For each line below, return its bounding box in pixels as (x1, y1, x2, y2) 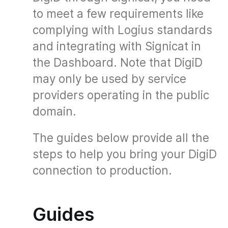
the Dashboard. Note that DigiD (33, 55, 203, 70)
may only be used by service (33, 72, 186, 86)
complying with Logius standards (33, 23, 212, 37)
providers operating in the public (33, 88, 209, 102)
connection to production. (33, 163, 172, 178)
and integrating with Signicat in (33, 39, 201, 53)
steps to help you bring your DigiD (33, 147, 217, 161)
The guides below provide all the (33, 131, 209, 145)
